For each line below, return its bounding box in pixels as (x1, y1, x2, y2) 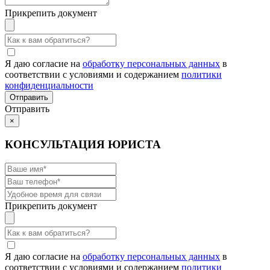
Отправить (5, 103, 49, 114)
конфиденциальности (5, 80, 93, 90)
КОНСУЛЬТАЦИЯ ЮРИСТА (5, 138, 161, 151)
